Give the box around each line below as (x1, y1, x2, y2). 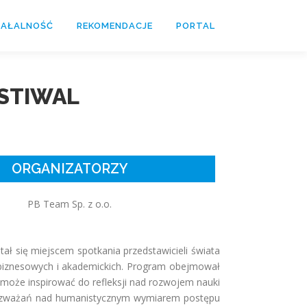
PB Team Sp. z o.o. (27, 197, 112, 210)
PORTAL (176, 21, 215, 31)
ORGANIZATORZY (11, 161, 128, 177)
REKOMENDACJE (77, 21, 153, 31)
